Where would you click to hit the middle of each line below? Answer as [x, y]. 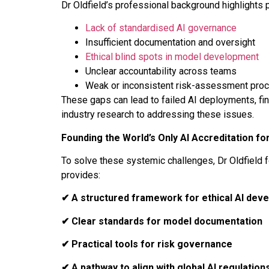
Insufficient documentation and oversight [170, 43]
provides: [81, 175]
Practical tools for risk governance [151, 244]
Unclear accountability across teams [161, 71]
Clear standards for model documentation [166, 221]
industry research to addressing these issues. [158, 115]
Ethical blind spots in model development [172, 57]
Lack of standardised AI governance [161, 28]
